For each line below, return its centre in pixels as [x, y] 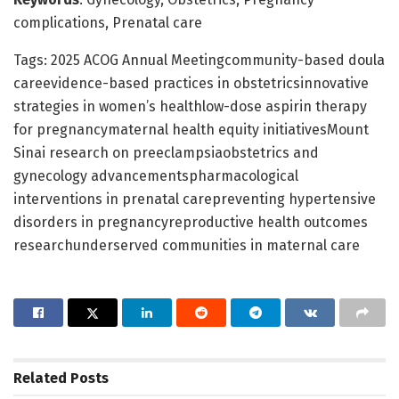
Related [40, 378]
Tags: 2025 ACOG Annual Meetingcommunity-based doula [199, 60]
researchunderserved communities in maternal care [187, 245]
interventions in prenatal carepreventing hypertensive [195, 199]
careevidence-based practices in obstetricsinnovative [191, 83]
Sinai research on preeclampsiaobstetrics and [166, 152]
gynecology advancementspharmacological [156, 175]
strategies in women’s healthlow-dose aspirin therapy [190, 106]
